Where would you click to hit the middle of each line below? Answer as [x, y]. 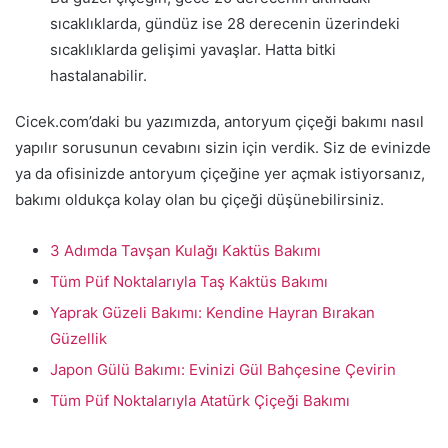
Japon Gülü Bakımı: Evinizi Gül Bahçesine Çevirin [223, 369]
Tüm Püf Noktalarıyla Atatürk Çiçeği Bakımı [200, 400]
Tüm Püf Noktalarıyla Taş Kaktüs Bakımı [189, 281]
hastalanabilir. [98, 75]
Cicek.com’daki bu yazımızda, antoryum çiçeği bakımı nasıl [219, 121]
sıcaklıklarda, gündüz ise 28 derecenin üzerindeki [225, 23]
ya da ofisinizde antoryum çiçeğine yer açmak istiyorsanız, [220, 173]
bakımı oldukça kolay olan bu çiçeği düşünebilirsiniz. [199, 199]
